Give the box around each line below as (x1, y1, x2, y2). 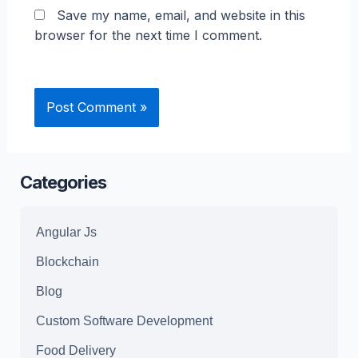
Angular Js (35, 225, 97, 239)
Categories (19, 172, 106, 193)
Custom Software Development (35, 313, 213, 328)
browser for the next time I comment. (34, 27, 262, 44)
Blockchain (35, 254, 99, 268)
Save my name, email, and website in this (56, 7, 305, 24)
